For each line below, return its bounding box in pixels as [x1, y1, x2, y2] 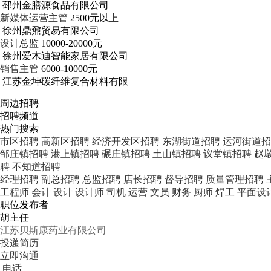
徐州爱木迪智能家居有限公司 [2, 51, 128, 61]
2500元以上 [70, 13, 119, 23]
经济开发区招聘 [92, 136, 160, 146]
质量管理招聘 [206, 174, 264, 184]
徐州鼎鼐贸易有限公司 [2, 25, 99, 36]
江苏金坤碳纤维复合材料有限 [2, 76, 128, 87]
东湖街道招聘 [162, 136, 220, 146]
